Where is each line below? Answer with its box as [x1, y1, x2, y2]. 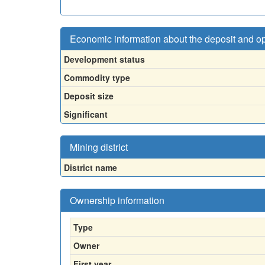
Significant [64, 108, 108, 120]
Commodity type [64, 72, 130, 83]
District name [64, 161, 117, 173]
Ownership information [70, 193, 164, 207]
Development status [64, 53, 145, 65]
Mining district [70, 140, 128, 154]
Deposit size [64, 90, 114, 102]
